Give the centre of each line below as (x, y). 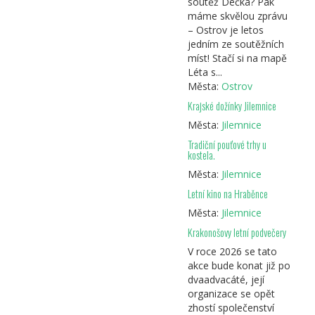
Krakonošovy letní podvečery (237, 233)
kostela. (201, 155)
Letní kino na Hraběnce (227, 194)
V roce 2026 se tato (232, 252)
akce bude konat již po (239, 266)
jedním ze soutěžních (236, 44)
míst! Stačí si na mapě (237, 58)
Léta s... (205, 72)
